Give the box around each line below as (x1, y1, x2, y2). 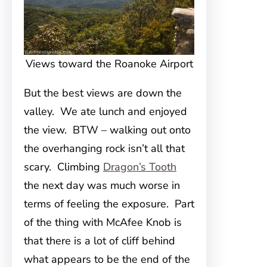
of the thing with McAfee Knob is (24, 215, 182, 229)
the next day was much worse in (24, 178, 180, 193)
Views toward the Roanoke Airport (25, 57, 193, 71)
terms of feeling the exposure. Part (24, 197, 194, 211)
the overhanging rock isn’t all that (24, 141, 185, 156)
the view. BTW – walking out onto (24, 123, 191, 137)
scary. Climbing (24, 160, 103, 174)
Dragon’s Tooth (103, 160, 176, 174)
